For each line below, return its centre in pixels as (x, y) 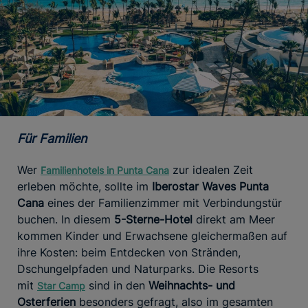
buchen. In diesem (66, 219)
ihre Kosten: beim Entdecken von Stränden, (129, 252)
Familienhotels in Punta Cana (105, 170)
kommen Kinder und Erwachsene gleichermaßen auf (152, 235)
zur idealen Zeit (211, 169)
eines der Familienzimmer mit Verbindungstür (163, 202)
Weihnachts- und (192, 285)
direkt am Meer (234, 219)
